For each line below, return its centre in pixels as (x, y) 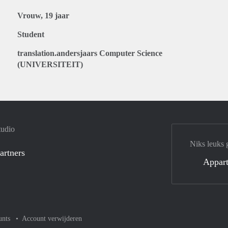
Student (31, 34)
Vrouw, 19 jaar (43, 16)
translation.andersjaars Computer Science (90, 53)
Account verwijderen (52, 219)
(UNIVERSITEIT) (50, 64)
